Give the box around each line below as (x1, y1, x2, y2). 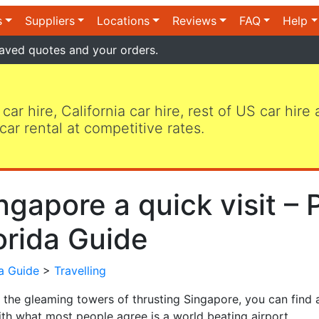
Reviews (172, 14, 217, 28)
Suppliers (24, 14, 75, 28)
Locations (97, 14, 150, 28)
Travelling (54, 263, 106, 278)
